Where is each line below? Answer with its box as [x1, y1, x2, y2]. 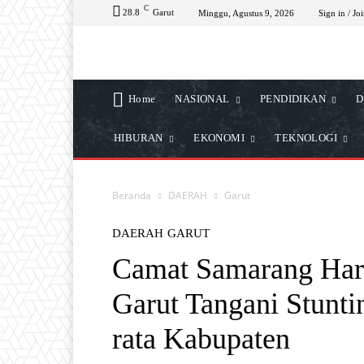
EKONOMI [193, 132, 245, 144]
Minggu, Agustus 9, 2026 [198, 7, 294, 18]
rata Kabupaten [112, 323, 290, 355]
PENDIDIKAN [260, 93, 327, 105]
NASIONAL [175, 93, 230, 105]
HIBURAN [114, 132, 163, 144]
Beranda [112, 188, 151, 202]
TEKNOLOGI [275, 132, 338, 144]
